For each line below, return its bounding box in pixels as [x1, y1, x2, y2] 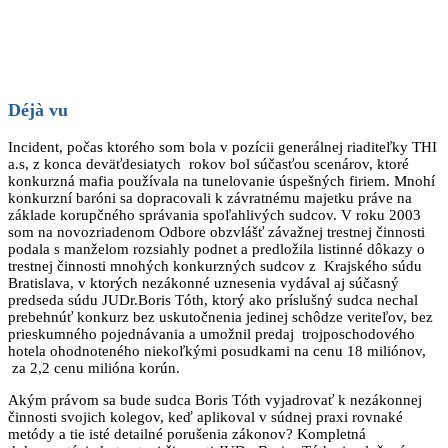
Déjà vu [8, 100, 68, 121]
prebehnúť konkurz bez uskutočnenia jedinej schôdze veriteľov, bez [8, 308, 433, 325]
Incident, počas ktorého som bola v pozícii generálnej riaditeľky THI [8, 138, 437, 155]
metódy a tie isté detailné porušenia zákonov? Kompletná [8, 425, 366, 442]
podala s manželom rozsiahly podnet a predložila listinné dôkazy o [8, 240, 425, 257]
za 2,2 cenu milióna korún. [8, 359, 180, 376]
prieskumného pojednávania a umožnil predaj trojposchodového [8, 325, 415, 342]
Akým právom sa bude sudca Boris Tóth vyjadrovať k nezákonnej [8, 391, 422, 408]
